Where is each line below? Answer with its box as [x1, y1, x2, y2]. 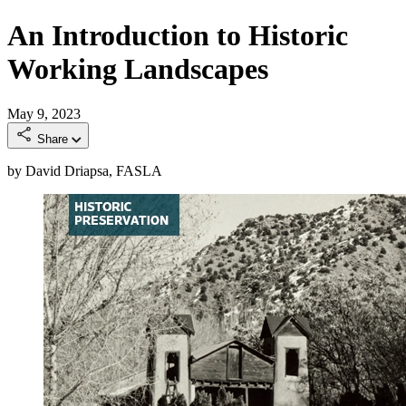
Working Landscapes [7, 53, 268, 86]
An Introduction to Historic [7, 19, 348, 53]
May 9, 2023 [7, 105, 81, 121]
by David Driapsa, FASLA [7, 162, 162, 179]
